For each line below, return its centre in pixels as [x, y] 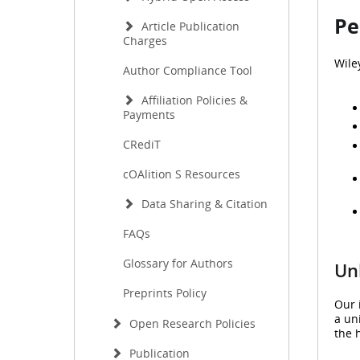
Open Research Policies [191, 323]
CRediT [142, 144]
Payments [149, 115]
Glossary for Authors [178, 263]
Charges [145, 41]
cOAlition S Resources [182, 174]
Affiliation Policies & [193, 100]
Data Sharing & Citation [203, 204]
